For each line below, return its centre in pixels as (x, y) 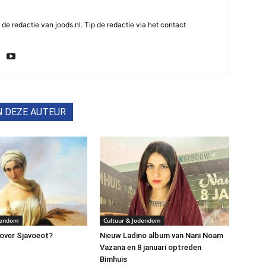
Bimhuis (113, 259)
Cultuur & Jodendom (132, 220)
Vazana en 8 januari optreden (151, 247)
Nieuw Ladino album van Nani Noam (161, 235)
